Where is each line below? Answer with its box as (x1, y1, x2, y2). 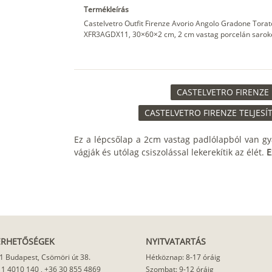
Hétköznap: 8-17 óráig (146, 252, 220, 263)
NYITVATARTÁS (146, 236, 206, 248)
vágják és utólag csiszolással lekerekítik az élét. (73, 146, 267, 158)
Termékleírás (83, 4, 129, 15)
